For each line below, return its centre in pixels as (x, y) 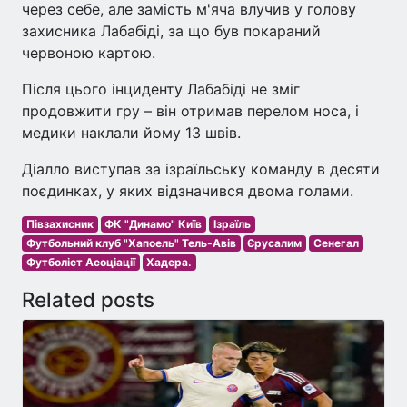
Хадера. (169, 262)
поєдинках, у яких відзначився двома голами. (188, 190)
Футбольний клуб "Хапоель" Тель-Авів (131, 243)
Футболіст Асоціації (80, 262)
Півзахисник (60, 223)
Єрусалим (275, 243)
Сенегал (336, 243)
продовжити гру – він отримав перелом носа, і (190, 110)
